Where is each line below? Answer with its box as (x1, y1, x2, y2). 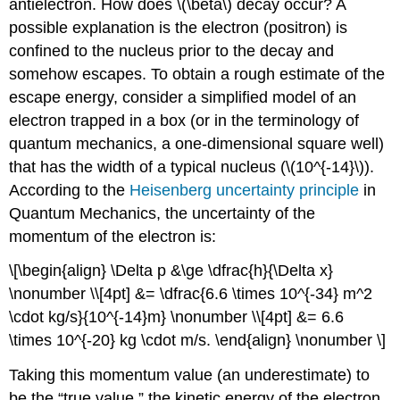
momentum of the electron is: (9, 227, 217, 246)
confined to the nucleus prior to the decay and (9, 41, 335, 60)
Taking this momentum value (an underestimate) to (9, 366, 371, 385)
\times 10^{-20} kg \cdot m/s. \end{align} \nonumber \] (9, 331, 387, 350)
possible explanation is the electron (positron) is (9, 18, 348, 37)
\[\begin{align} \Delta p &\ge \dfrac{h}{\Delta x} (9, 262, 334, 280)
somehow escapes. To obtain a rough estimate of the (9, 64, 386, 83)
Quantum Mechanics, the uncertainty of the (9, 204, 316, 222)
